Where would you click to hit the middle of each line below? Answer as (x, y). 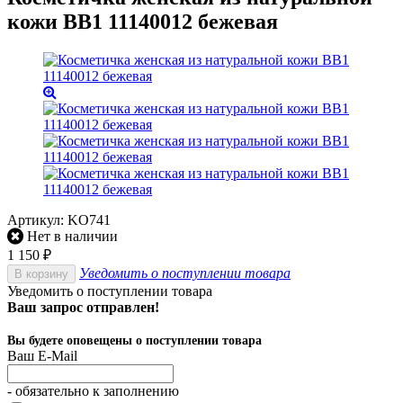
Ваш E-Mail (42, 355)
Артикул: (37, 219)
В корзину (41, 273)
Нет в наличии (71, 236)
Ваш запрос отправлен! (83, 307)
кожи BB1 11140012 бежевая (143, 21)
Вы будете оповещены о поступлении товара (134, 340)
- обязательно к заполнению (93, 390)
